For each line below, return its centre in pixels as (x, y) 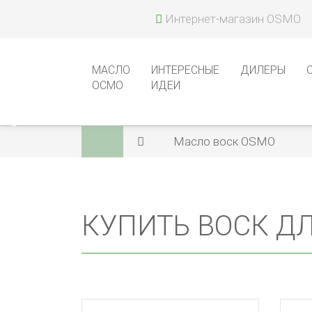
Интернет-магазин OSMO (233, 19)
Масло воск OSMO (224, 141)
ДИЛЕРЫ (263, 70)
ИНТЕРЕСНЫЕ (185, 70)
